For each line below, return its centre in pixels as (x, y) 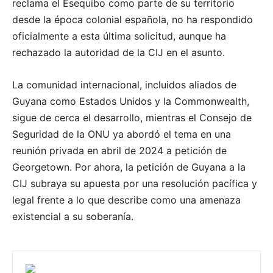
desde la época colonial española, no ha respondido (133, 20)
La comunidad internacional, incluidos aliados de (124, 85)
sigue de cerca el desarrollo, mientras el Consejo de (132, 118)
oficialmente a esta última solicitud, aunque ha (119, 36)
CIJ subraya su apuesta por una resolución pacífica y (135, 184)
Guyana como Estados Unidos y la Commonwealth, (131, 101)
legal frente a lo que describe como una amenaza (126, 200)
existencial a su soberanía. (73, 217)
